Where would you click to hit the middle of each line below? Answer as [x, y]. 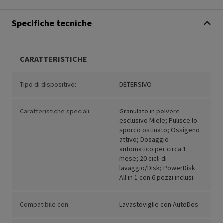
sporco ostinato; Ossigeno [160, 130]
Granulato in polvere [150, 111]
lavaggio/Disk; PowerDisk [157, 168]
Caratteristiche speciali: [55, 111]
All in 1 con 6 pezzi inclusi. [157, 177]
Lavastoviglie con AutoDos [159, 204]
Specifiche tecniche [52, 23]
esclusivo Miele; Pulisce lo [158, 121]
